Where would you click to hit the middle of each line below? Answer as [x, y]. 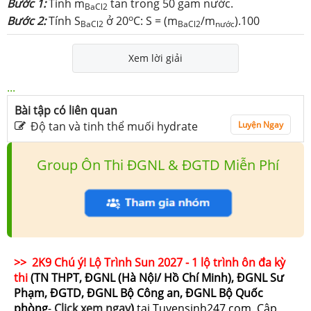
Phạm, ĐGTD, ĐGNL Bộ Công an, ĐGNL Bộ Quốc [138, 293]
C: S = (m [155, 20]
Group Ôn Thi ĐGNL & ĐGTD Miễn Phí [158, 165]
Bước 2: [28, 20]
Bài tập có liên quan [66, 110]
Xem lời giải [155, 58]
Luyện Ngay [261, 124]
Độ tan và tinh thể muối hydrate [114, 126]
